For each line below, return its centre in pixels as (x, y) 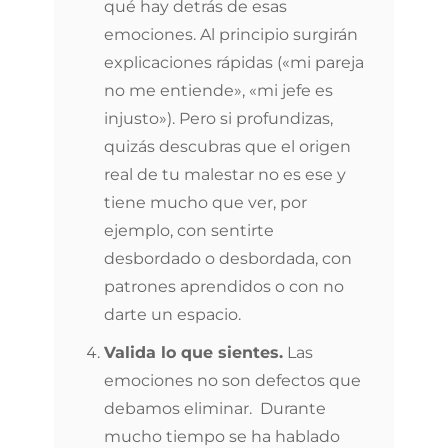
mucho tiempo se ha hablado (222, 436)
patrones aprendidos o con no (224, 286)
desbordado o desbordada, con (228, 258)
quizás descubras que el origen (227, 146)
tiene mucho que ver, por (205, 202)
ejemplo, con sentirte (189, 230)
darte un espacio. (172, 314)
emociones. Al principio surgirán (231, 34)
